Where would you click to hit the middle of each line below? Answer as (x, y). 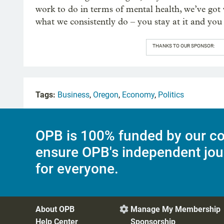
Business (73, 95)
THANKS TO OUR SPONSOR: (183, 46)
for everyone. (77, 169)
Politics (171, 95)
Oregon (106, 95)
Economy (138, 95)
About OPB (55, 209)
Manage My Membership (175, 209)
